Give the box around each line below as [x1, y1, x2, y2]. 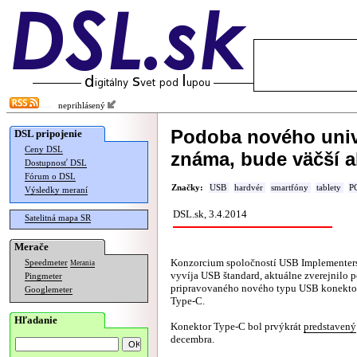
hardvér [234, 183, 263, 192]
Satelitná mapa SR [25, 214, 91, 222]
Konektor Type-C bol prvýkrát [171, 320, 304, 332]
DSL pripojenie [14, 127, 82, 139]
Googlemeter [25, 285, 73, 294]
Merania [70, 259, 95, 267]
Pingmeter [25, 272, 62, 280]
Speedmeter [25, 258, 68, 267]
